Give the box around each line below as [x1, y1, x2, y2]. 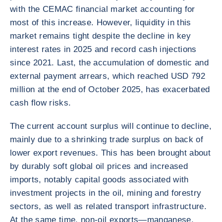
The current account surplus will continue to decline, [10, 121, 212, 131]
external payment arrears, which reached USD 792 [10, 71, 205, 81]
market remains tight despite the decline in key [10, 31, 191, 41]
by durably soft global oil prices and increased [10, 162, 188, 171]
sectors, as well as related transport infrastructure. [10, 202, 207, 211]
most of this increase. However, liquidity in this [10, 18, 191, 27]
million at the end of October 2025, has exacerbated [10, 85, 210, 94]
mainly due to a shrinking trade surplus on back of [10, 135, 203, 144]
